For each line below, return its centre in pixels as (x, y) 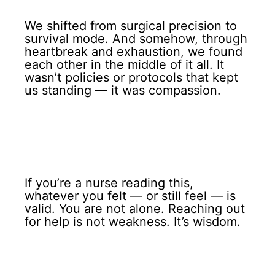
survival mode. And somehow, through (136, 39)
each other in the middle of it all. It (124, 65)
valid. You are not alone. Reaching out (134, 209)
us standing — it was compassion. (122, 91)
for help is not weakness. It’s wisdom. (132, 222)
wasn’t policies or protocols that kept (131, 78)
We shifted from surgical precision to (130, 26)
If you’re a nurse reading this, (109, 183)
